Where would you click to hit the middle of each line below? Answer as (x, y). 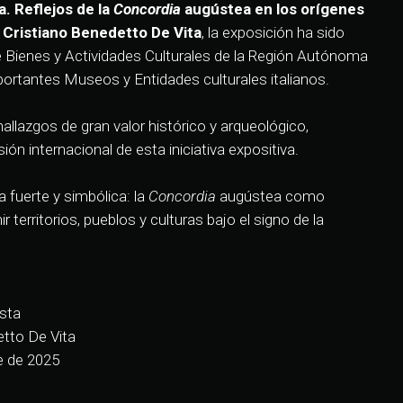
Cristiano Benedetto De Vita (102, 33)
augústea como (270, 197)
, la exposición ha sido (273, 33)
